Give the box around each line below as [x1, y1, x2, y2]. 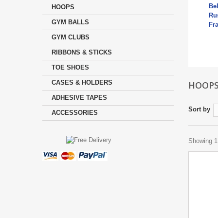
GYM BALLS [52, 18, 89, 26]
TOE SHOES [52, 64, 89, 71]
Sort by [188, 106, 210, 113]
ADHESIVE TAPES [52, 94, 107, 101]
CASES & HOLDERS [52, 79, 112, 86]
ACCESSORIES [52, 109, 98, 116]
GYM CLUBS [52, 34, 90, 41]
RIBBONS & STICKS [52, 49, 112, 56]
